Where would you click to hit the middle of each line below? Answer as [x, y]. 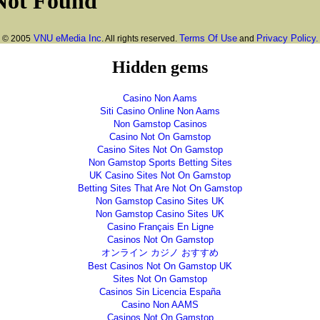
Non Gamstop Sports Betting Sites [160, 162]
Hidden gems [160, 67]
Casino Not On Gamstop [160, 136]
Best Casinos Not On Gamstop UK [160, 266]
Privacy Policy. [287, 38]
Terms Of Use [208, 38]
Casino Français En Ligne [160, 226]
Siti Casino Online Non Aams [160, 111]
